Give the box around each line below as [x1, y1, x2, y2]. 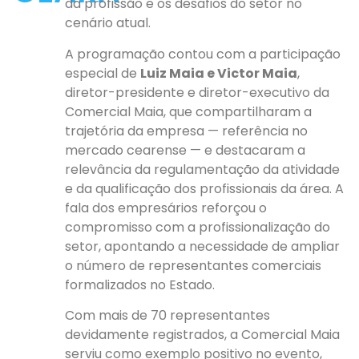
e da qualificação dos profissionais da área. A [65, 179, 345, 198]
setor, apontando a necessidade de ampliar [65, 236, 341, 256]
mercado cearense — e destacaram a [65, 140, 306, 159]
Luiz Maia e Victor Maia [140, 63, 298, 83]
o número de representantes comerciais [65, 256, 322, 275]
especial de [65, 63, 141, 83]
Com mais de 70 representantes [65, 306, 271, 325]
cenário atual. [65, 14, 151, 33]
